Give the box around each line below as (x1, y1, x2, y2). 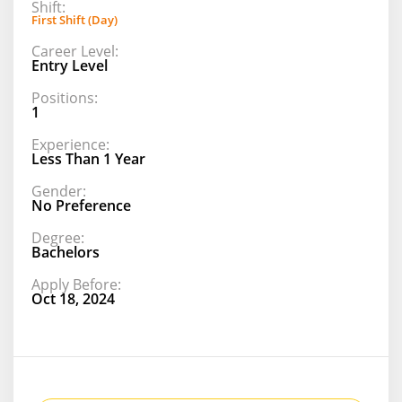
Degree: (31, 227, 84, 248)
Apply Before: (31, 274, 121, 294)
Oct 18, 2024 (31, 288, 115, 309)
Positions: (31, 87, 98, 108)
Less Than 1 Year (31, 148, 145, 169)
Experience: (31, 134, 109, 154)
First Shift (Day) (31, 11, 118, 28)
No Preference (31, 195, 131, 215)
